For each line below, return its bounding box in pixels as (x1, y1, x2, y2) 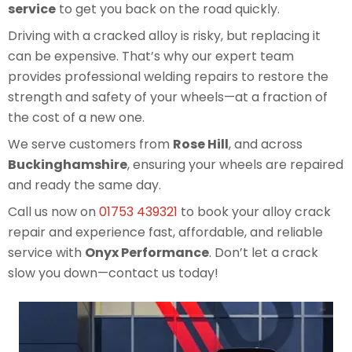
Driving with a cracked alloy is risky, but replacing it (8, 27, 321, 46)
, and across (229, 135, 302, 154)
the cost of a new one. (8, 108, 145, 127)
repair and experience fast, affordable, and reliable (8, 223, 323, 242)
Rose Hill (173, 135, 229, 154)
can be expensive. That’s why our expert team (8, 47, 294, 66)
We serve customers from (8, 135, 173, 154)
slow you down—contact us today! (8, 264, 218, 283)
